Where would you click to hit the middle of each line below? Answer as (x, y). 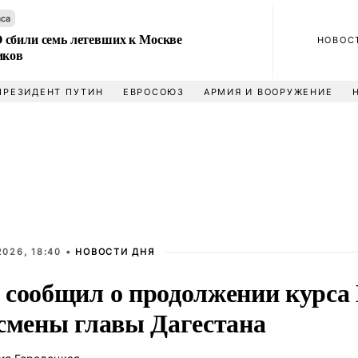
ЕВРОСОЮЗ (153, 92)
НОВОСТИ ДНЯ (115, 252)
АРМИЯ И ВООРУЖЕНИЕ (268, 92)
